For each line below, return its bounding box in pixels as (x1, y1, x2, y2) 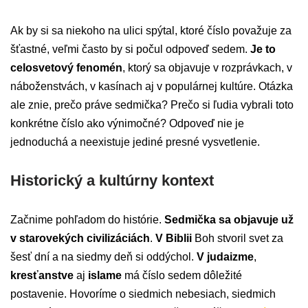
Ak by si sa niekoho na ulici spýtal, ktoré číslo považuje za (10, 25, 291, 37)
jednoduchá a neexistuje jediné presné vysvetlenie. (10, 136, 260, 148)
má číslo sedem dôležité (122, 269, 242, 282)
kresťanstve (10, 269, 74, 282)
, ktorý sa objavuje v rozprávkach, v (122, 62, 292, 74)
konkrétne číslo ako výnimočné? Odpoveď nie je (10, 118, 244, 130)
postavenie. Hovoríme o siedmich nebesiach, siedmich (10, 288, 276, 300)
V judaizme (197, 251, 254, 263)
